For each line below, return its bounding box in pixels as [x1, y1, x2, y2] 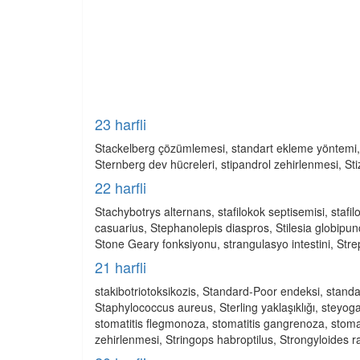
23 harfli [95, 113, 146, 134]
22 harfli [95, 177, 146, 198]
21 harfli [95, 256, 146, 277]
